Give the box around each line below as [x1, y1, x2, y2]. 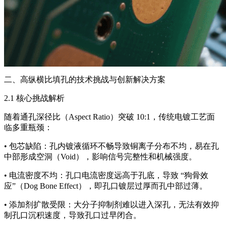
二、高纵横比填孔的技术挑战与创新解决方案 [4, 75, 165, 84]
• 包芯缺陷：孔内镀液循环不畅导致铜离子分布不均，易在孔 [4, 142, 219, 151]
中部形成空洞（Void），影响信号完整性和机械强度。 [4, 152, 197, 161]
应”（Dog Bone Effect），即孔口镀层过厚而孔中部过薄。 [4, 182, 207, 191]
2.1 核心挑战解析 [4, 94, 65, 103]
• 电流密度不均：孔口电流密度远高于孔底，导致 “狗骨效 [4, 171, 208, 180]
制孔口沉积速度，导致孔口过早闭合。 [4, 211, 141, 220]
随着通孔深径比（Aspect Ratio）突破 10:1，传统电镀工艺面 [4, 112, 215, 122]
